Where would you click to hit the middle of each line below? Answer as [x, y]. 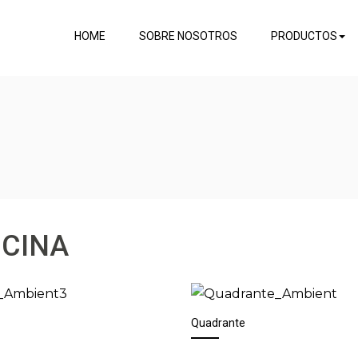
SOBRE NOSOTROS [188, 36]
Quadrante [218, 322]
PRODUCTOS [304, 36]
